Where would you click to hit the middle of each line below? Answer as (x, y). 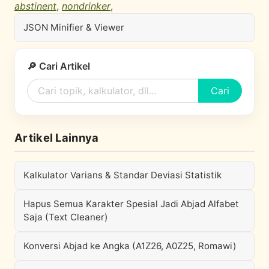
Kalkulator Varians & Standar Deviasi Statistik (122, 175)
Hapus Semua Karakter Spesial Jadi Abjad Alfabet (131, 204)
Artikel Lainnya (57, 138)
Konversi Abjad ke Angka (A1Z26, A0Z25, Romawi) (130, 246)
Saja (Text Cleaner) (66, 217)
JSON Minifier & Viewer (74, 27)
